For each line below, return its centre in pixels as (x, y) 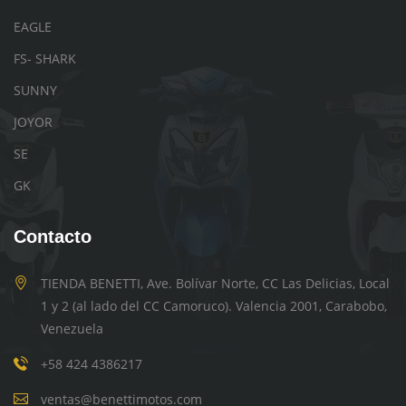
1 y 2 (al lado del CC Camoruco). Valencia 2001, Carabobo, (214, 305)
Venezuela (72, 328)
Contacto (53, 236)
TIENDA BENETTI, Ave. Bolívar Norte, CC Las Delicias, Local (215, 283)
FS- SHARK (45, 58)
